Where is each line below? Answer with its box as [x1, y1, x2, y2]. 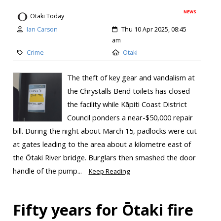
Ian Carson [26, 25, 58, 34]
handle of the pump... [12, 165, 84, 176]
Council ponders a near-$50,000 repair [67, 112, 193, 122]
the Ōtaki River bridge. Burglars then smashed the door [12, 152, 196, 162]
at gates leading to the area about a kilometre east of [12, 139, 191, 149]
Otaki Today [30, 12, 64, 21]
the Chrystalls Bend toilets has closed [67, 85, 190, 96]
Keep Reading [88, 167, 130, 176]
